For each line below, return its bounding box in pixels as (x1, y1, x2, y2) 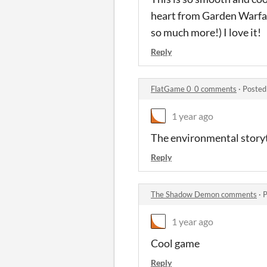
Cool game (151, 236, 200, 250)
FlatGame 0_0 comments (151, 83, 237, 94)
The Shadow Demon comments (151, 189, 257, 199)
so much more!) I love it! (151, 25, 261, 39)
